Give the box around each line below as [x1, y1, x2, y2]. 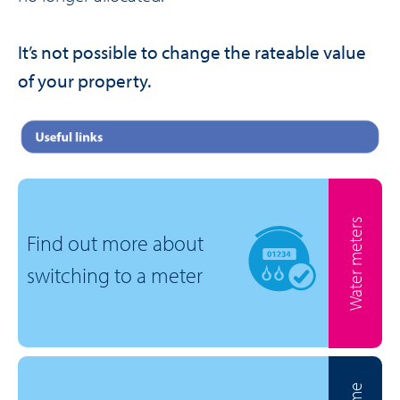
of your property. [18, 69, 151, 93]
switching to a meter [27, 261, 204, 288]
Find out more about [27, 229, 204, 256]
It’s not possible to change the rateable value [18, 40, 366, 64]
